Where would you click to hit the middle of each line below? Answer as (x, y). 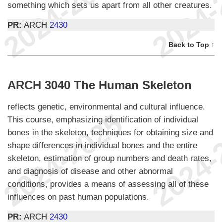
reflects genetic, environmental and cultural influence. (106, 106)
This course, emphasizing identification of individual (103, 119)
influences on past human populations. (78, 196)
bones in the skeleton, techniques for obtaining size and (110, 132)
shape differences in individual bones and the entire (102, 145)
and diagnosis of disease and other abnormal (90, 171)
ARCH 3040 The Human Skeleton (100, 85)
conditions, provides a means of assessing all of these (108, 184)
